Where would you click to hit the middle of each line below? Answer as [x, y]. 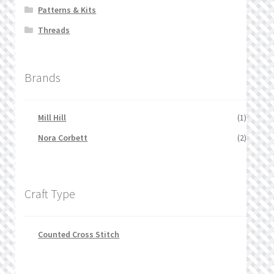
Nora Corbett [63, 138]
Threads [54, 30]
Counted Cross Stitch [79, 234]
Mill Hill [52, 118]
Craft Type [50, 194]
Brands [42, 77]
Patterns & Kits [67, 9]
